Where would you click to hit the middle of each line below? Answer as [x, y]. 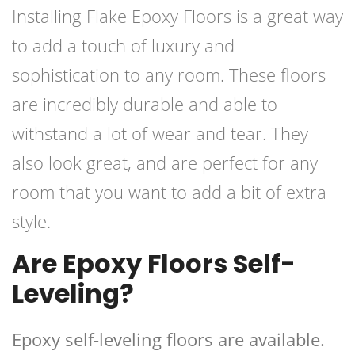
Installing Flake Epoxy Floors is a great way [177, 16]
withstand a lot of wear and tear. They [160, 134]
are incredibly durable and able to [145, 104]
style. [31, 221]
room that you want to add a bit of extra [169, 192]
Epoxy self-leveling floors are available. [168, 340]
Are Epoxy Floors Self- [154, 264]
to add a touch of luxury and [123, 46]
